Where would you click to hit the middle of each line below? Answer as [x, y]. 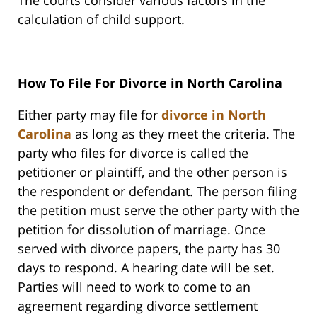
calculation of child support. [101, 19]
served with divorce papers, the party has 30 [149, 249]
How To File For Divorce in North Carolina [150, 83]
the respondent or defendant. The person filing [157, 191]
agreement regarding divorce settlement [138, 306]
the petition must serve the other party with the [158, 211]
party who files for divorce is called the [133, 153]
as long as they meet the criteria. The [183, 134]
